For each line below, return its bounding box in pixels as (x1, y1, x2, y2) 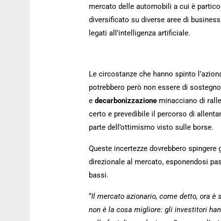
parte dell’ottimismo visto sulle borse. (89, 123, 214, 132)
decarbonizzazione (95, 96, 159, 105)
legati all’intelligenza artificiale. (89, 29, 190, 37)
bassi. (89, 171, 109, 180)
